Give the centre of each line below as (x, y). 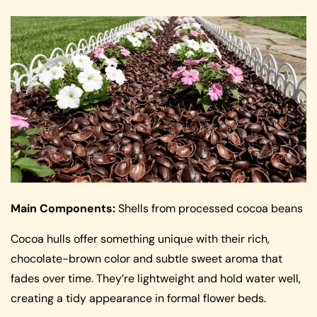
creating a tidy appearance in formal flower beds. (138, 298)
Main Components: (63, 209)
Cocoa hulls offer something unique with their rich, (140, 238)
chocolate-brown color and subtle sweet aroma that (146, 258)
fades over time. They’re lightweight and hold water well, (156, 278)
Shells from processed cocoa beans (209, 209)
